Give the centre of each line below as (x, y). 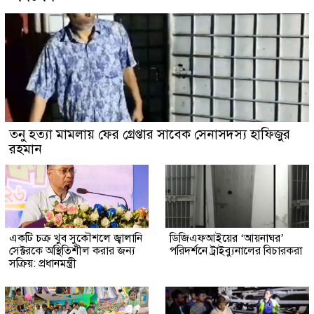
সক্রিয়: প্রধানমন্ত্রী (43, 263)
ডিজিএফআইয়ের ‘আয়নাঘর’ (227, 238)
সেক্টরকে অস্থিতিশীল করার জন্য (72, 251)
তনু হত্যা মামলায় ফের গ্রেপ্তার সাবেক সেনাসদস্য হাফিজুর (150, 134)
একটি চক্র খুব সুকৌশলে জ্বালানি (76, 238)
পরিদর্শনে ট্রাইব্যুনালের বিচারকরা (236, 251)
